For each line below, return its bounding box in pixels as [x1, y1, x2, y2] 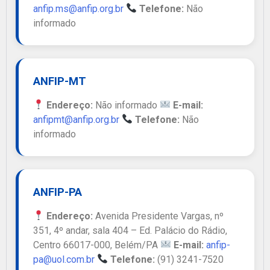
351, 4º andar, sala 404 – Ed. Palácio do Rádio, [33, 224, 227, 236]
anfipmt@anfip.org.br [33, 113, 119, 125]
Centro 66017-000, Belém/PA [33, 239, 160, 251]
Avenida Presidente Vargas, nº [93, 210, 224, 222]
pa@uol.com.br [33, 253, 95, 265]
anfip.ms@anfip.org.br [33, 2, 124, 14]
